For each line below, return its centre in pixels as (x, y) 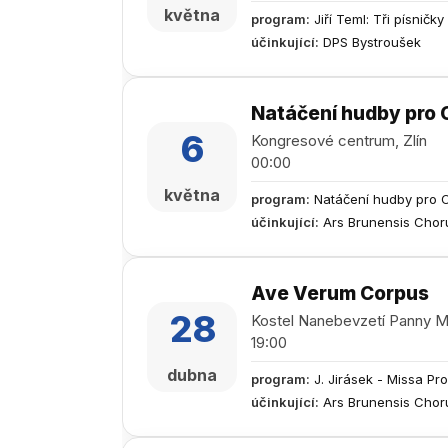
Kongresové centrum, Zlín (339, 140)
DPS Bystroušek (372, 42)
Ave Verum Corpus (340, 293)
